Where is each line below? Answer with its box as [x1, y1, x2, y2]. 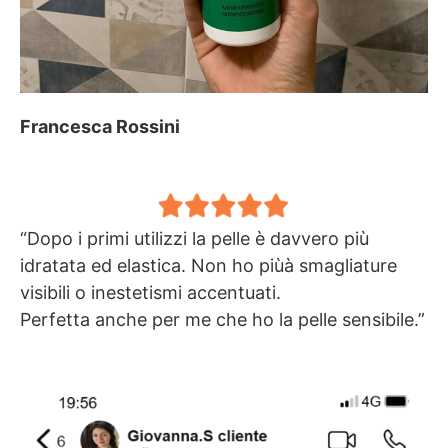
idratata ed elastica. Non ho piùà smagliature [20, 255, 397, 277]
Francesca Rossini [20, 116, 180, 138]
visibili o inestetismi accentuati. [20, 282, 281, 304]
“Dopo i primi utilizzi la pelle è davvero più [20, 228, 369, 250]
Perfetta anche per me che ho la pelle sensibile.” [20, 309, 425, 331]
